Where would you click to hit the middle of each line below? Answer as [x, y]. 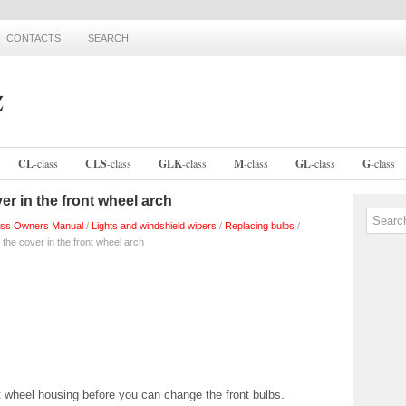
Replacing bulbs [260, 226]
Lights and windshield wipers [154, 226]
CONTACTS [34, 38]
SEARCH [108, 38]
